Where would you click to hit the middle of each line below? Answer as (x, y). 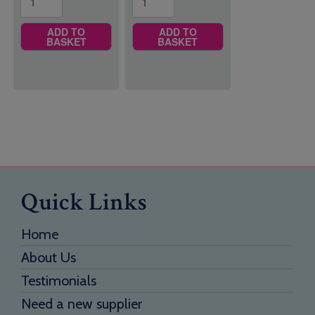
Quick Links (84, 202)
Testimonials (59, 280)
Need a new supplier (82, 303)
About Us (49, 257)
